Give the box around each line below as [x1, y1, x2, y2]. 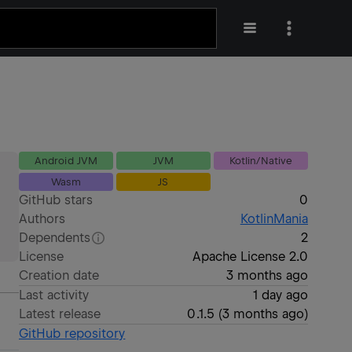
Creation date [19, 268, 100, 283]
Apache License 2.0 [192, 249, 308, 264]
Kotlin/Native [229, 155, 292, 167]
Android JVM [35, 155, 97, 167]
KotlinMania [240, 211, 308, 226]
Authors [19, 211, 66, 226]
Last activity [19, 288, 90, 302]
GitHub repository [19, 326, 126, 341]
